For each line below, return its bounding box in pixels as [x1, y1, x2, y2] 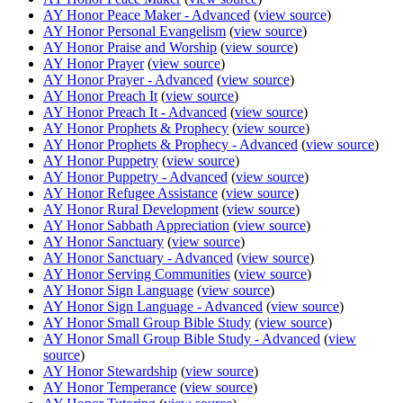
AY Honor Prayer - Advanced [43, 71, 213, 87]
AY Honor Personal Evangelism [43, 22, 226, 39]
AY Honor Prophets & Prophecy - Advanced [43, 136, 298, 152]
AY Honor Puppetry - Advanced [43, 168, 228, 184]
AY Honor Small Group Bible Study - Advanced [43, 330, 320, 346]
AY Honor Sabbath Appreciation [43, 217, 229, 233]
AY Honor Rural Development [43, 201, 219, 217]
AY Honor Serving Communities [43, 265, 230, 282]
